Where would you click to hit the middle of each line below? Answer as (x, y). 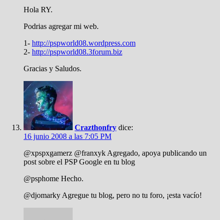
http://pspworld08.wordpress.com (84, 43)
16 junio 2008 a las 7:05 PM (68, 136)
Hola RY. (38, 10)
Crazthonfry (96, 127)
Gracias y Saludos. (53, 69)
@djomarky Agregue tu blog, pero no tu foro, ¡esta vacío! (113, 195)
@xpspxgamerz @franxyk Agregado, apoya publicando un (115, 153)
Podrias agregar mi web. (61, 26)
